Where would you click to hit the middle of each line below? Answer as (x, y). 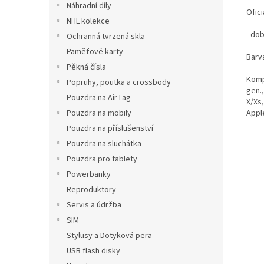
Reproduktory (91, 190)
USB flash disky (93, 251)
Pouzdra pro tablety (102, 159)
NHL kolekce (88, 21)
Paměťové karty (95, 52)
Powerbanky (89, 174)
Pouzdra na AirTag (99, 98)
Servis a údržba (94, 205)
